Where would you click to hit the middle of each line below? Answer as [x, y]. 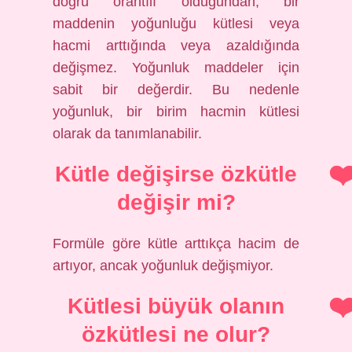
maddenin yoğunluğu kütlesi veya [176, 24]
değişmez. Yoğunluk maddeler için [176, 68]
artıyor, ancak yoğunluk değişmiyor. [163, 266]
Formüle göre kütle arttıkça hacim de [176, 244]
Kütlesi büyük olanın [176, 306]
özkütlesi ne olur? [176, 334]
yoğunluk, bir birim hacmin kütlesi [176, 112]
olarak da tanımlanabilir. [128, 134]
